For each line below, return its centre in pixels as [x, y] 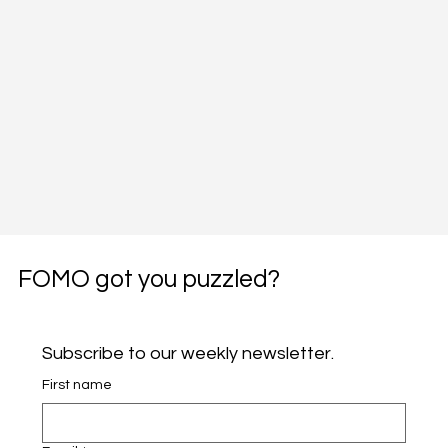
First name [76, 385]
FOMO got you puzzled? [148, 279]
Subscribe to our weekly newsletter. [187, 354]
